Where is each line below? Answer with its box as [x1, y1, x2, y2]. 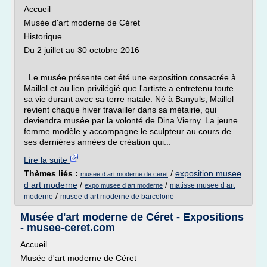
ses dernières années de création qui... [24, 137, 171, 147]
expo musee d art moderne [85, 182, 163, 189]
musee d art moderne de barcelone [60, 193, 174, 201]
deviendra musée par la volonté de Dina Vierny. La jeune [24, 116, 238, 125]
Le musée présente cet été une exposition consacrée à [24, 73, 236, 82]
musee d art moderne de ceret [80, 170, 168, 178]
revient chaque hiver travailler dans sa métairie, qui [24, 105, 216, 114]
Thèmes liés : [24, 169, 80, 178]
